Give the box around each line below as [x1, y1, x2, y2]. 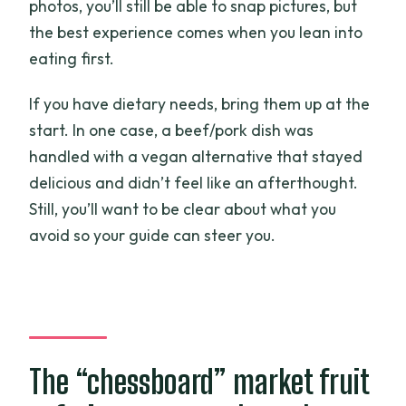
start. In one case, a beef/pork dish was [29, 120, 314, 141]
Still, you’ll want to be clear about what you [29, 198, 337, 220]
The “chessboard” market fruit [29, 362, 370, 401]
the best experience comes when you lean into [29, 22, 363, 43]
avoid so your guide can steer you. [29, 225, 276, 246]
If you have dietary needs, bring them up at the [29, 93, 371, 115]
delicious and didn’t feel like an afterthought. [29, 172, 359, 194]
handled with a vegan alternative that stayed [29, 146, 363, 168]
